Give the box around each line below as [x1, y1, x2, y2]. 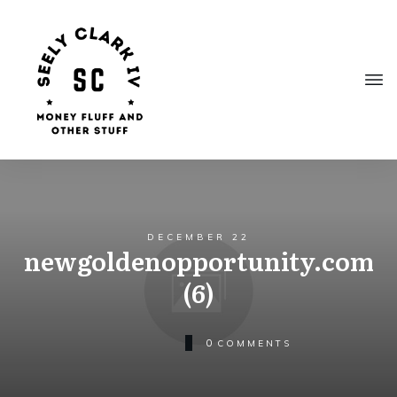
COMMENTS [216, 337, 292, 349]
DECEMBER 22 [147, 231, 250, 243]
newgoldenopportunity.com [23, 242, 374, 279]
